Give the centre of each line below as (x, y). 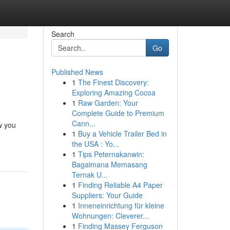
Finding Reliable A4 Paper (120, 185)
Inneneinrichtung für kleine (121, 205)
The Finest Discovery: (113, 82)
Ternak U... (90, 175)
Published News (77, 72)
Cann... (83, 123)
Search (63, 34)
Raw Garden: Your (108, 103)
